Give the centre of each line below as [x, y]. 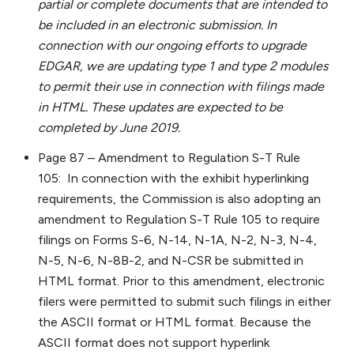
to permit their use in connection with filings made [181, 87]
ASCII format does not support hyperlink [154, 343]
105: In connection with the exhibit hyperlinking [173, 179]
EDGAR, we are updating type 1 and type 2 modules [183, 66]
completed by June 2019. [109, 128]
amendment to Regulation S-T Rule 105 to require [179, 220]
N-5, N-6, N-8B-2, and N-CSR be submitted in [171, 261]
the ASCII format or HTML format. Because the [175, 322]
